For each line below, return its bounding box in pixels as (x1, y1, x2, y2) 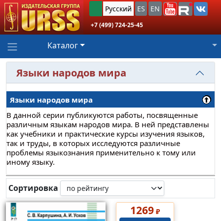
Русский (105, 4, 132, 14)
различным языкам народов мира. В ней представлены (6, 119, 209, 130)
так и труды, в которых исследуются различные (6, 138, 180, 148)
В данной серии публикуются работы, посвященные (6, 110, 198, 120)
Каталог (47, 40, 78, 51)
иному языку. (6, 157, 55, 167)
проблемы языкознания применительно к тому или (6, 147, 196, 158)
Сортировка (8, 183, 58, 194)
